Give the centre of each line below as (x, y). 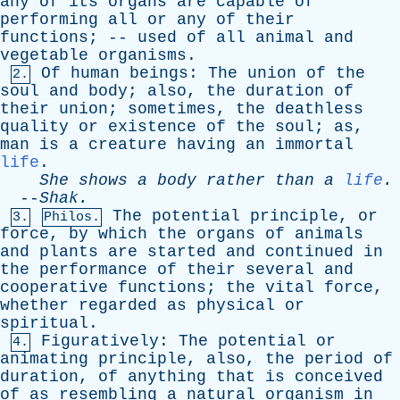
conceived (339, 377)
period (334, 359)
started (182, 252)
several (280, 270)
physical (236, 305)
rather (236, 180)
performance (93, 270)
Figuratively (100, 341)
